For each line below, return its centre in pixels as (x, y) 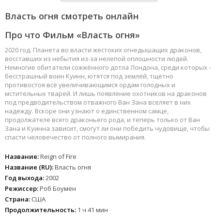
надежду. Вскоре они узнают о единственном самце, (87, 111)
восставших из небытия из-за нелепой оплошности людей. (97, 59)
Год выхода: (24, 178)
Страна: (17, 199)
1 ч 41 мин (92, 210)
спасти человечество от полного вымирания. (75, 137)
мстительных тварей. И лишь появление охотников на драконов (106, 94)
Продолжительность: (40, 210)
